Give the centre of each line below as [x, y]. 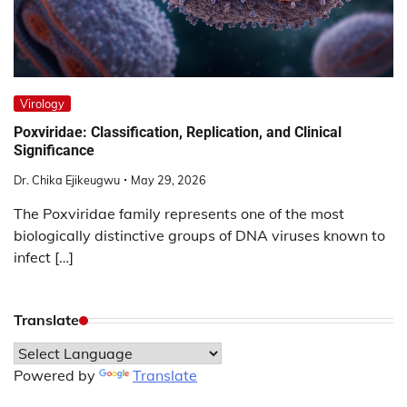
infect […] [44, 258]
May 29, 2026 [169, 180]
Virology [42, 103]
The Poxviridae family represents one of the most [179, 214]
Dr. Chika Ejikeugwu [67, 180]
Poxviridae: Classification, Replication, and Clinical [178, 132]
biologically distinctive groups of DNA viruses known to [199, 236]
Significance [54, 150]
